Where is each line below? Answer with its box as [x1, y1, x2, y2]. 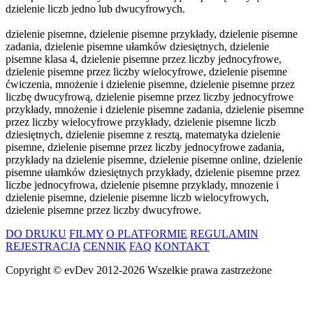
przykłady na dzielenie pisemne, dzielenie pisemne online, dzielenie [6, 154, 303, 166]
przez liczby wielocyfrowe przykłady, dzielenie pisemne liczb [6, 116, 276, 129]
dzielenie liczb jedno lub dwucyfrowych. [6, 3, 185, 15]
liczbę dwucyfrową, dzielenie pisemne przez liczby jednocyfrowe [6, 91, 293, 103]
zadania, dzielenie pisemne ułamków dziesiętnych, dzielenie [6, 41, 269, 53]
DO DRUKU [6, 228, 66, 240]
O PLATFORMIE [106, 228, 187, 240]
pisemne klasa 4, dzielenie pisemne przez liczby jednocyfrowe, [6, 53, 282, 66]
